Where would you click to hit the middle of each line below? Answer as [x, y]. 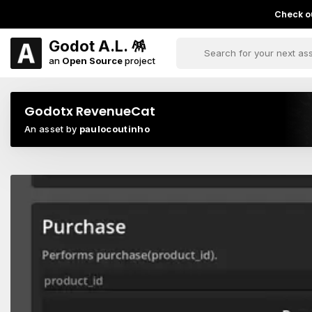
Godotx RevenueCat [90, 111]
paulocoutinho [115, 129]
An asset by [52, 129]
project [139, 60]
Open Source [92, 60]
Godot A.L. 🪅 [97, 46]
